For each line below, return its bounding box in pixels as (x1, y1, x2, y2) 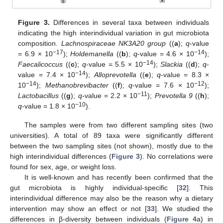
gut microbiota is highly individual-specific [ (10, 183, 179, 192)
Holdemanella (70, 49, 114, 58)
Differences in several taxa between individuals (49, 18, 209, 26)
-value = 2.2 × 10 (82, 91, 138, 100)
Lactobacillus (18, 91, 59, 100)
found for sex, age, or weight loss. (10, 162, 116, 171)
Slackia (160, 60, 183, 68)
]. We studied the (154, 204, 213, 213)
